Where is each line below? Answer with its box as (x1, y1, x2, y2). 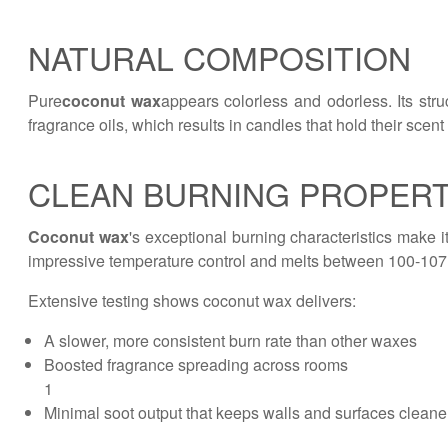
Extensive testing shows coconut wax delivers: (28, 289, 356, 312)
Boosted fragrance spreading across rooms (44, 353, 348, 376)
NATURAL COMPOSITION (28, 34, 411, 80)
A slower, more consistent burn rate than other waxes (44, 329, 417, 352)
